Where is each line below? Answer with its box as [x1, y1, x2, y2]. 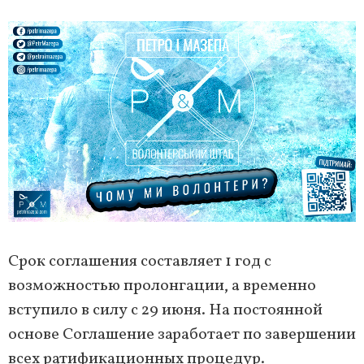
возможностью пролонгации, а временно [8, 275, 316, 298]
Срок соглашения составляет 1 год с [8, 250, 271, 274]
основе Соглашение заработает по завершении [8, 323, 356, 347]
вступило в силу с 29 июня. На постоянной [8, 299, 323, 323]
